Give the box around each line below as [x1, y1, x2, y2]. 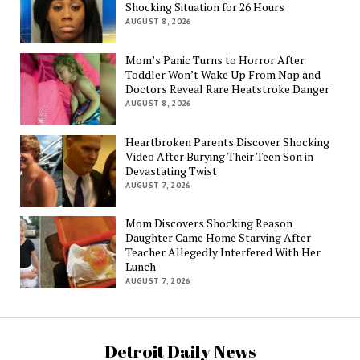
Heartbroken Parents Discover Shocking [125, 133, 330, 149]
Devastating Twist [125, 162, 218, 178]
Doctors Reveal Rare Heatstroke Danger [125, 80, 330, 96]
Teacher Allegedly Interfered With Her [125, 244, 321, 260]
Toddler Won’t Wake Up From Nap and [125, 66, 321, 82]
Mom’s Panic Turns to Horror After [125, 51, 305, 67]
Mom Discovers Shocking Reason [125, 215, 293, 231]
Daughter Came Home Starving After [125, 230, 312, 246]
